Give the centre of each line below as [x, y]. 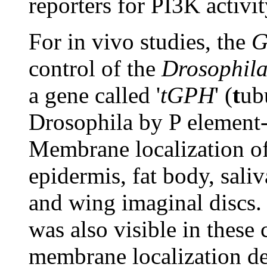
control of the [95, 68]
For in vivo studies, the [140, 41]
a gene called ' [94, 95]
